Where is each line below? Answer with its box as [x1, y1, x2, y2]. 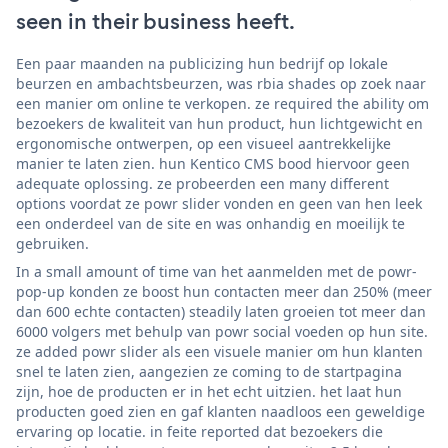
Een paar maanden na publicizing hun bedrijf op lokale [16, 53, 388, 73]
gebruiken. [16, 233, 89, 253]
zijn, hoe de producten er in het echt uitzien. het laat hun [16, 381, 402, 401]
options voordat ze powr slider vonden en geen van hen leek [16, 193, 422, 213]
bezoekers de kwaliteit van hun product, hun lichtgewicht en [16, 113, 423, 133]
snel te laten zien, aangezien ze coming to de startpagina [16, 361, 402, 381]
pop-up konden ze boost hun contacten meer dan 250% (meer [16, 281, 432, 301]
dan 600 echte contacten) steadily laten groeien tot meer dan [16, 301, 426, 321]
